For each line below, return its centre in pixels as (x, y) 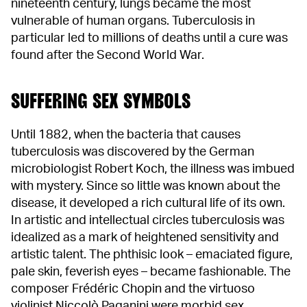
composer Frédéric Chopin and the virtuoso (133, 290)
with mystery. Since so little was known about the (146, 187)
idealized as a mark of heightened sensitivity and (145, 238)
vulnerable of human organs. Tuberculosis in (133, 22)
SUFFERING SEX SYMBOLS (101, 101)
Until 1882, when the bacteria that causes (126, 135)
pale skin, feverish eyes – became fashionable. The (151, 272)
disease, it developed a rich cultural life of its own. (148, 204)
